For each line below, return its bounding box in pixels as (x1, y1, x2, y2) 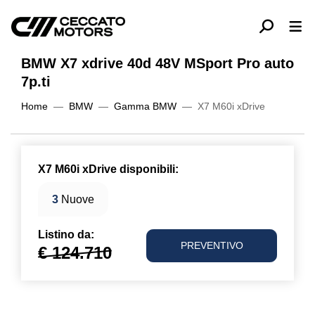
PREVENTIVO (180, 240, 243, 251)
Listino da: (38, 229, 94, 240)
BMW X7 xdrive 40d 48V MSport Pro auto (21, 56, 294, 71)
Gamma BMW (114, 101, 176, 112)
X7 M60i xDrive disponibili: (38, 163, 179, 175)
